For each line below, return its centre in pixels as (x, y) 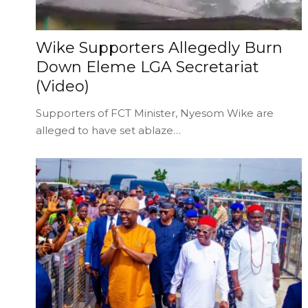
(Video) (63, 86)
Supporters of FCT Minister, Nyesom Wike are (155, 113)
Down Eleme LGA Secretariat (147, 67)
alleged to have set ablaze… (108, 130)
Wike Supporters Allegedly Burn (159, 47)
